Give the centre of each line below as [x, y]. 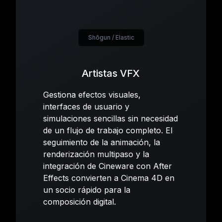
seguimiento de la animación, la [102, 142]
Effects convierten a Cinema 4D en [109, 178]
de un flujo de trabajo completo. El [108, 130]
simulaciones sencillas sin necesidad [111, 118]
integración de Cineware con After [108, 166]
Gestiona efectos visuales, [92, 94]
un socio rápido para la [87, 190]
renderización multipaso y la [96, 154]
